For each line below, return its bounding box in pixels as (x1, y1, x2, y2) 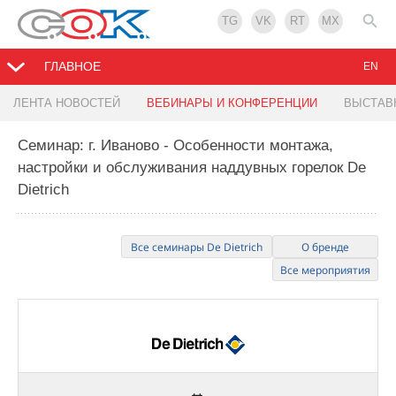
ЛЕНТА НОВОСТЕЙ (13, 96, 120, 110)
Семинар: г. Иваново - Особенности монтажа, (18, 137, 333, 155)
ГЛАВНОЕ (44, 59, 101, 74)
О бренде (301, 240, 349, 255)
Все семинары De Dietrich (131, 240, 263, 255)
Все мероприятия (280, 263, 370, 278)
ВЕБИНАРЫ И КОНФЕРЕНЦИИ (147, 96, 317, 110)
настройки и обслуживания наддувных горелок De (18, 159, 366, 177)
